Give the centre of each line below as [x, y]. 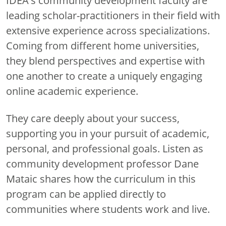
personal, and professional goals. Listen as [105, 149]
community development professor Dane [102, 164]
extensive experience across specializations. [108, 31]
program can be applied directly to [86, 194]
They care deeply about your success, [93, 118]
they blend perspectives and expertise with [105, 61]
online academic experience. [72, 91]
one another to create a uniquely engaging [104, 76]
